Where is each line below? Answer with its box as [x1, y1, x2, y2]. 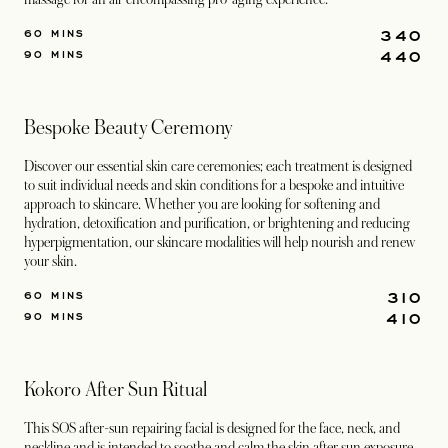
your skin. [24, 253, 77, 269]
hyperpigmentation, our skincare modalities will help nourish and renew [24, 234, 415, 250]
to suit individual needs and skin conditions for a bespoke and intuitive [24, 177, 404, 193]
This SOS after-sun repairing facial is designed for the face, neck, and [24, 420, 400, 436]
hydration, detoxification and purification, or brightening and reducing [24, 215, 410, 231]
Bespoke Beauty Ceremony [24, 117, 232, 139]
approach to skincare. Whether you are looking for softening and [24, 196, 380, 212]
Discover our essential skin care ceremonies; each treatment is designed [24, 158, 412, 174]
